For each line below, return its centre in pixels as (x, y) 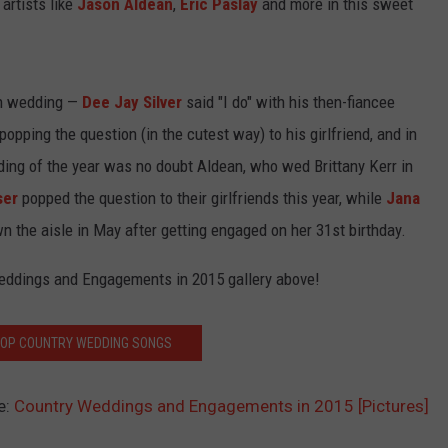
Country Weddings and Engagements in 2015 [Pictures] (221, 405)
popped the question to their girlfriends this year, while (202, 197)
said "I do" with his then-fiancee (288, 101)
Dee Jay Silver (132, 101)
